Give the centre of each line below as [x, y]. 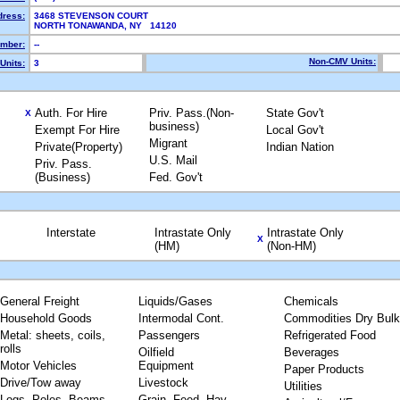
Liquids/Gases [175, 301]
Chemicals [311, 301]
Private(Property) [79, 147]
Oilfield [156, 352]
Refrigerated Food [329, 335]
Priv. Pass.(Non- [192, 113]
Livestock [163, 383]
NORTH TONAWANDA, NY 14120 [108, 25]
